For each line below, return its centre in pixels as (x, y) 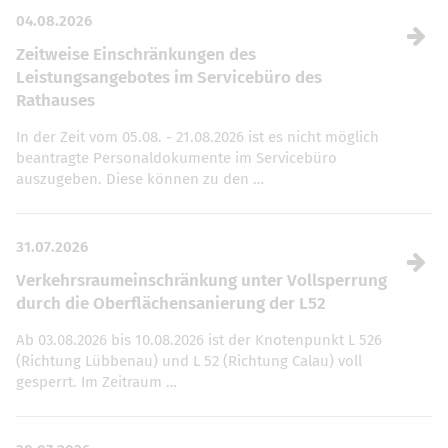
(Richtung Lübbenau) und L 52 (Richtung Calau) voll (189, 361)
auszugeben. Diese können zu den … (140, 179)
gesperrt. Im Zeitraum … (96, 382)
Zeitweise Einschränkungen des (136, 55)
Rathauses (55, 101)
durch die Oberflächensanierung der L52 (171, 304)
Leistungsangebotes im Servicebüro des (169, 78)
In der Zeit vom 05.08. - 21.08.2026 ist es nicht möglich (197, 137)
